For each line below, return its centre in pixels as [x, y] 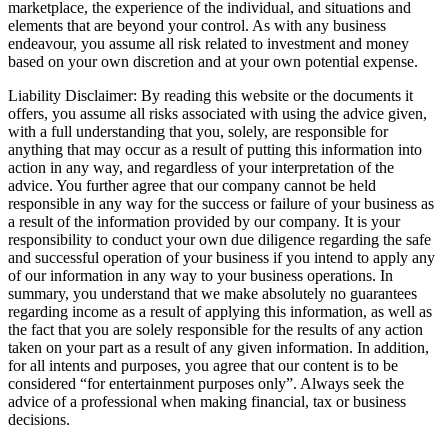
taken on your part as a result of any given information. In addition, [218, 348]
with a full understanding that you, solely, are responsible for [198, 132]
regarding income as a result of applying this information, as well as [220, 312]
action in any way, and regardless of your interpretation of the [201, 168]
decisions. [39, 420]
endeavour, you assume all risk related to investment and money [208, 44]
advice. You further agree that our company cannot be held [192, 186]
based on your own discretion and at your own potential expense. [213, 62]
